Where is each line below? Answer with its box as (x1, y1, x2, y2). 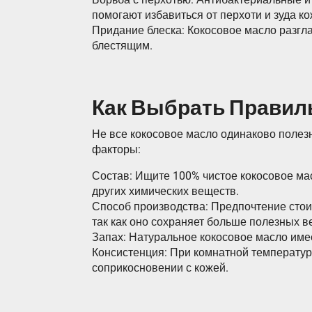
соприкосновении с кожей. (92, 261, 228, 274)
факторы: (92, 143, 141, 156)
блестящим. (92, 39, 153, 52)
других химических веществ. (92, 185, 239, 198)
